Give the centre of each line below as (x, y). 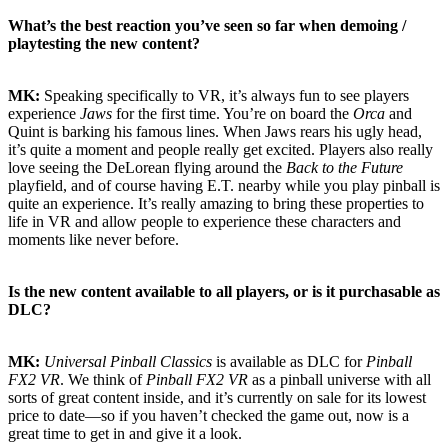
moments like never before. (93, 239)
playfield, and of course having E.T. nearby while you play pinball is (224, 185)
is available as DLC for (289, 361)
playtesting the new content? (104, 43)
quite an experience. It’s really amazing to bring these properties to (216, 203)
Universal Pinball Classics (128, 361)
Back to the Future (344, 167)
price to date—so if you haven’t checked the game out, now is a (208, 415)
